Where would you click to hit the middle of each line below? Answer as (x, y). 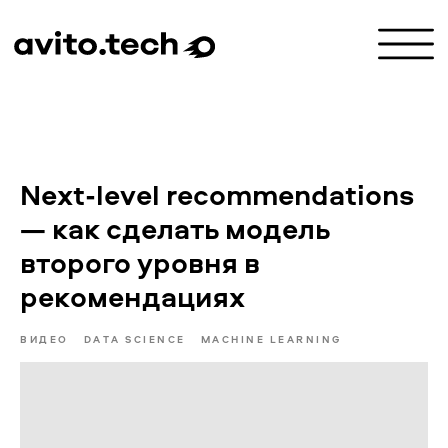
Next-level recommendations (217, 194)
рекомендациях (132, 296)
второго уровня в (140, 262)
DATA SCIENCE (134, 339)
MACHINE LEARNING (271, 339)
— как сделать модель (175, 228)
